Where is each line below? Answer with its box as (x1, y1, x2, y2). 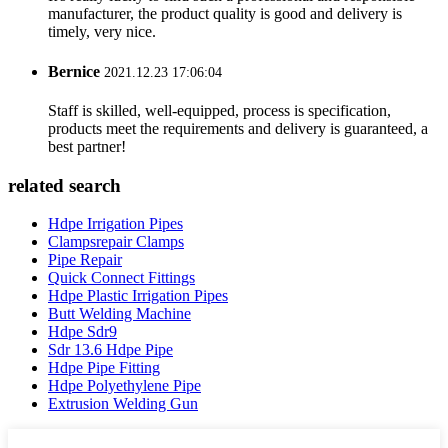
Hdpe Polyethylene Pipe (48, 377, 201, 395)
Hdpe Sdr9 (48, 323, 117, 341)
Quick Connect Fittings (48, 269, 195, 287)
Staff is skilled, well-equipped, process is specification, (48, 102, 391, 119)
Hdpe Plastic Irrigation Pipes (48, 287, 228, 305)
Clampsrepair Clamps (48, 233, 184, 251)
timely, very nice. (48, 23, 156, 41)
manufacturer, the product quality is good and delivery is (48, 5, 402, 23)
